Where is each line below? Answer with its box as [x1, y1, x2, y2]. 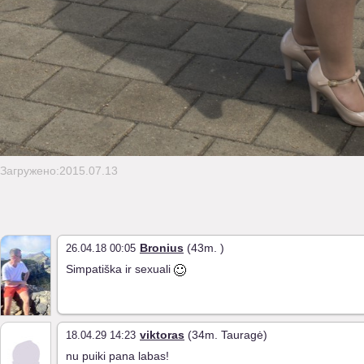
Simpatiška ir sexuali [66, 262, 174, 275]
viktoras [140, 328, 184, 341]
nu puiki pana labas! [66, 349, 169, 362]
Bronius [140, 241, 184, 254]
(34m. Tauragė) [184, 328, 267, 341]
